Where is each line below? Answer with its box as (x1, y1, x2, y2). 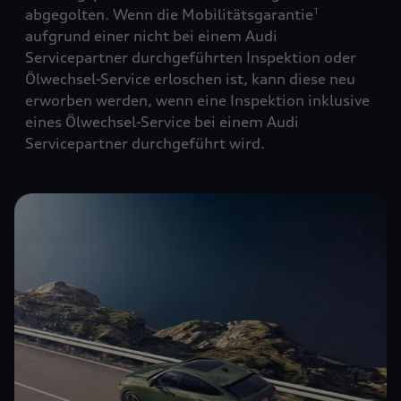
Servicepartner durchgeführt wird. (25, 134, 265, 153)
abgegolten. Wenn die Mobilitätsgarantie (25, 5, 313, 24)
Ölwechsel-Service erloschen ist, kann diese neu (25, 70, 355, 89)
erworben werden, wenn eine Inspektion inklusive (25, 91, 370, 110)
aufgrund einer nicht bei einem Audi (25, 27, 277, 46)
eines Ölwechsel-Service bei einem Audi (25, 113, 299, 132)
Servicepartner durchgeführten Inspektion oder (25, 48, 356, 67)
